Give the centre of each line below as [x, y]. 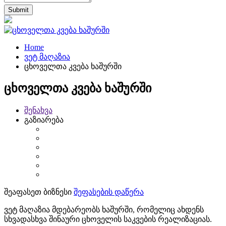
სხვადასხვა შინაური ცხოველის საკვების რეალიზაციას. [108, 219]
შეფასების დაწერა [109, 192]
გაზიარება [44, 120]
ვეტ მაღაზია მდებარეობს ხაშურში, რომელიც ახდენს [104, 209]
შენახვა [38, 110]
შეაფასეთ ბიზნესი [38, 192]
